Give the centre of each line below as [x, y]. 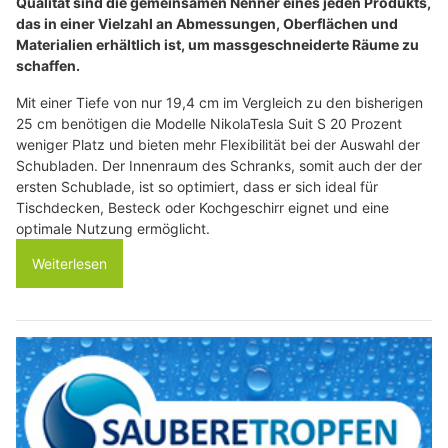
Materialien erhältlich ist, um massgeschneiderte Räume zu [217, 45]
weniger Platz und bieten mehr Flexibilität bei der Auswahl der [218, 145]
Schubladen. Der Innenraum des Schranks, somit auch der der [219, 166]
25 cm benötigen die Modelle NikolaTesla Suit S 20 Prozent [209, 124]
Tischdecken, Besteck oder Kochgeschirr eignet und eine [202, 208]
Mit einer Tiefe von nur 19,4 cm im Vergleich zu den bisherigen [219, 103]
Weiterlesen [69, 264]
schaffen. [48, 66]
